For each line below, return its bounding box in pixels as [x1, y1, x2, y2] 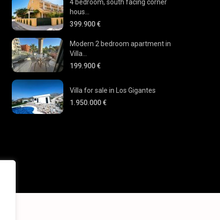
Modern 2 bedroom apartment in [70, 40, 171, 48]
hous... [70, 8, 90, 16]
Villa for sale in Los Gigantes [70, 86, 156, 94]
